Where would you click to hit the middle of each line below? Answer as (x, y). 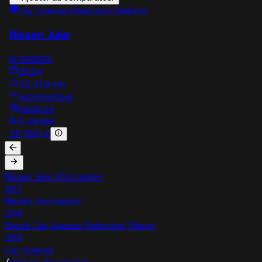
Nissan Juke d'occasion (54, 177)
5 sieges (37, 121)
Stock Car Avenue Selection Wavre (80, 226)
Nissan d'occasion (43, 201)
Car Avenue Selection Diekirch (83, 11)
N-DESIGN (31, 60)
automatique (46, 96)
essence (37, 109)
